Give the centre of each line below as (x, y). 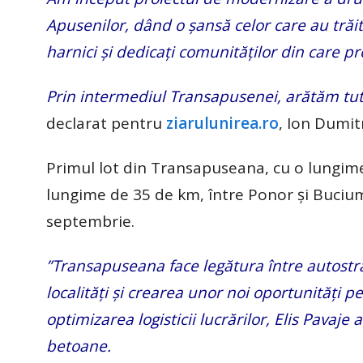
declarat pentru (106, 123)
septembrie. (90, 221)
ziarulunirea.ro (222, 123)
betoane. (79, 346)
